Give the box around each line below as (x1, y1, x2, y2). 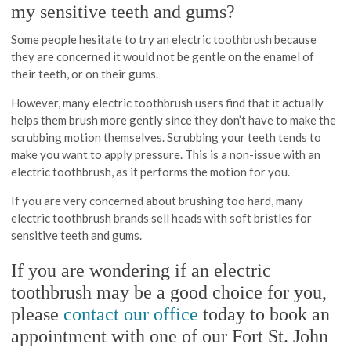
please (11, 303, 64, 324)
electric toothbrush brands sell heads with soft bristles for (11, 210, 313, 225)
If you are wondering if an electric (11, 259, 272, 280)
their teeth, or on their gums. (11, 66, 159, 81)
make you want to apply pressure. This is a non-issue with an (11, 147, 321, 161)
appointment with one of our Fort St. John (11, 325, 329, 346)
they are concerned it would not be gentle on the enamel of (11, 49, 315, 63)
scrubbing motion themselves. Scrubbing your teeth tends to (11, 129, 322, 144)
